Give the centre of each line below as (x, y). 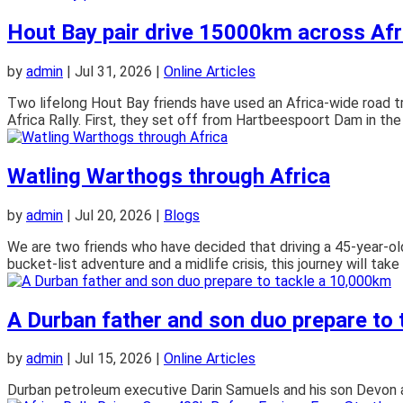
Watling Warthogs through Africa (169, 176)
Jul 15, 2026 (113, 359)
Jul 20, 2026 (113, 215)
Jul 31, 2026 (113, 71)
